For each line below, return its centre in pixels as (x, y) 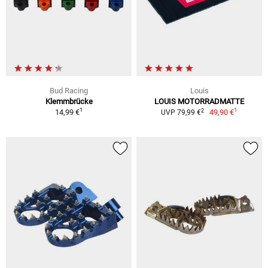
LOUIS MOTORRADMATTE (199, 101)
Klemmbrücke (69, 101)
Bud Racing (69, 91)
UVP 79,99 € (181, 112)
